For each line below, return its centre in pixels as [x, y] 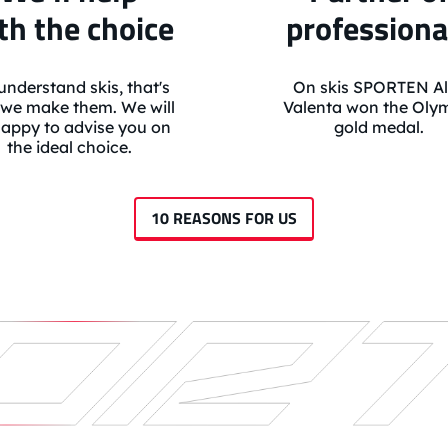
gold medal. [379, 127]
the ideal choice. [69, 147]
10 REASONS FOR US [224, 218]
